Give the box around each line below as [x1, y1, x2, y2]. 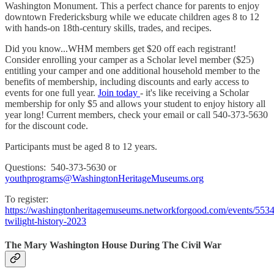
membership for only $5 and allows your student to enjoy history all [5, 98, 265, 109]
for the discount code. [5, 120, 88, 131]
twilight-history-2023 [5, 215, 86, 226]
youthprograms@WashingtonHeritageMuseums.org [5, 172, 204, 183]
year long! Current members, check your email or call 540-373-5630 [5, 109, 268, 120]
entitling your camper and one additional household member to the [5, 65, 260, 76]
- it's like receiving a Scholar [140, 87, 249, 98]
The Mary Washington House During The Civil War [5, 240, 221, 251]
